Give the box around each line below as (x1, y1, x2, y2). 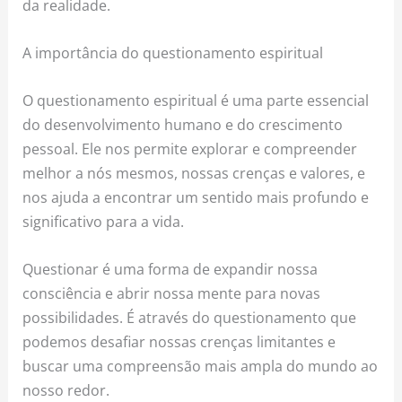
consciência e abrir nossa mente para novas (22, 283, 321, 304)
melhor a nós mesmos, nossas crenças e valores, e (22, 162, 366, 184)
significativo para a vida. (22, 211, 185, 232)
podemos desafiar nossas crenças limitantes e (22, 331, 336, 353)
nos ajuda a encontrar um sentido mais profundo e (22, 187, 370, 208)
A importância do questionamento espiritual (22, 41, 324, 63)
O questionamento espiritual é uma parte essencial (22, 90, 370, 111)
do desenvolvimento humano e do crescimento (22, 114, 344, 135)
